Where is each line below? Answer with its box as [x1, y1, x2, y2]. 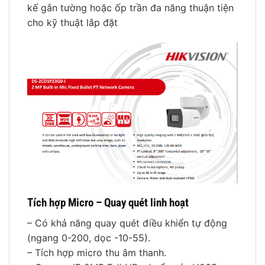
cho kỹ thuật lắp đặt [27, 16, 118, 28]
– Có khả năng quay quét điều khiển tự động [27, 216, 227, 229]
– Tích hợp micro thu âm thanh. [27, 246, 166, 258]
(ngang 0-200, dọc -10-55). [27, 231, 150, 244]
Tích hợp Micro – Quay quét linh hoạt [27, 196, 191, 210]
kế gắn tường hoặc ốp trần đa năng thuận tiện [27, 1, 234, 14]
